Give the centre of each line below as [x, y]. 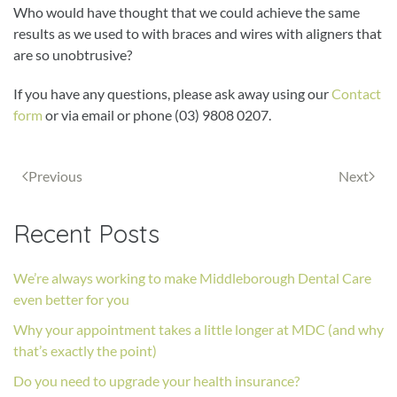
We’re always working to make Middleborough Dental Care [192, 277]
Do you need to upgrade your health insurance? [156, 380]
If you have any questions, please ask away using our [171, 93]
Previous [55, 175]
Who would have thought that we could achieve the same [187, 12]
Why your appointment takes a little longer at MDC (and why [198, 329]
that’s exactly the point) [85, 350]
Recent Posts [86, 233]
